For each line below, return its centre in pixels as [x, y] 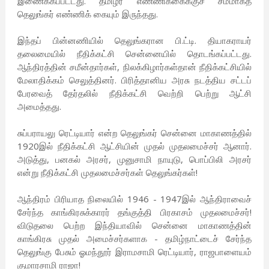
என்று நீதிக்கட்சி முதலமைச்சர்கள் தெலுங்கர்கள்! [107, 173]
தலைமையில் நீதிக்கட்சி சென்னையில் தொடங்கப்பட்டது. [134, 54]
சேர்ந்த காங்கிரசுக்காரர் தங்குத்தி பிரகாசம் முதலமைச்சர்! [134, 212]
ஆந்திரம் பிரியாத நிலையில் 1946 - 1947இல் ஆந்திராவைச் [134, 199]
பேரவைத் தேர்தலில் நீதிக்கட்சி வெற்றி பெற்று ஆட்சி [134, 93]
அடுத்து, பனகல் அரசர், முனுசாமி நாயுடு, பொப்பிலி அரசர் [134, 159]
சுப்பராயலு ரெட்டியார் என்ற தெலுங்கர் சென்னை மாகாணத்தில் [134, 133]
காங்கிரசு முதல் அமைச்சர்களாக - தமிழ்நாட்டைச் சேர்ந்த [134, 239]
